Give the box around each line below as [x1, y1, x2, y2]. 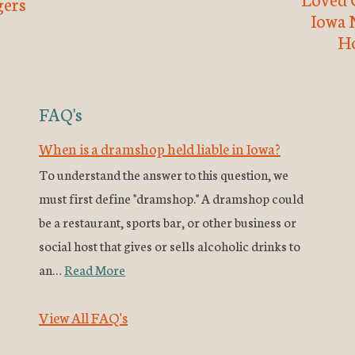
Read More [64, 260, 125, 279]
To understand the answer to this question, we [39, 165, 288, 184]
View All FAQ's [39, 307, 128, 328]
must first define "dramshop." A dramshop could [39, 189, 303, 208]
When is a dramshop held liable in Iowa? [39, 138, 281, 159]
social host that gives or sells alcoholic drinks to [39, 236, 300, 255]
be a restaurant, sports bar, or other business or [39, 212, 296, 231]
